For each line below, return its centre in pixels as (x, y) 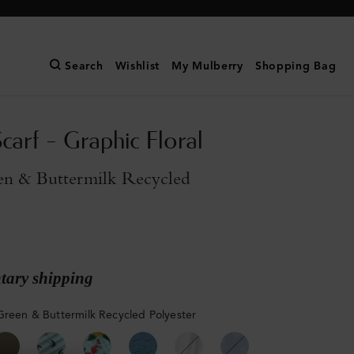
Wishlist (137, 66)
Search (84, 66)
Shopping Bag (296, 66)
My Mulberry (207, 66)
